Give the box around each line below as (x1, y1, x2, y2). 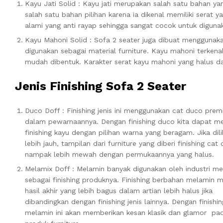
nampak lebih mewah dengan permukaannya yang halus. (25, 150, 214, 158)
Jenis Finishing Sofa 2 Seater (15, 79, 186, 93)
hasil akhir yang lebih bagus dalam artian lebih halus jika (25, 186, 213, 195)
